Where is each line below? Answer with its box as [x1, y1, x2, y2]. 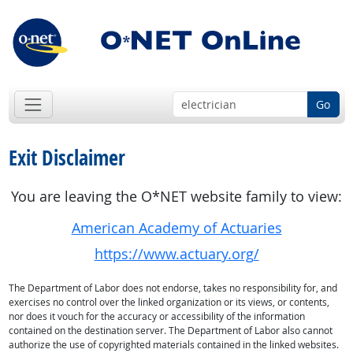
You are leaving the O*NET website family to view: [11, 188, 342, 206]
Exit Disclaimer [8, 143, 125, 173]
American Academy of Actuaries [71, 219, 282, 238]
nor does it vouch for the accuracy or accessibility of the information [8, 310, 305, 324]
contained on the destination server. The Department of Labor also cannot [8, 324, 333, 338]
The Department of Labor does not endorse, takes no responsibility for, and [8, 281, 337, 295]
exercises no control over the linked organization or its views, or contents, [8, 295, 329, 310]
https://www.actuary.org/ [94, 245, 259, 264]
